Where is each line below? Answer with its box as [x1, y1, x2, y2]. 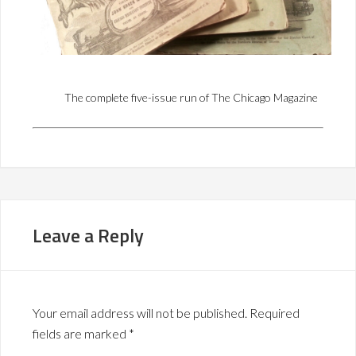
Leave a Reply [33, 220, 144, 250]
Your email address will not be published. [33, 304, 247, 320]
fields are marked [33, 325, 129, 341]
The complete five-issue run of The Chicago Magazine [64, 90, 318, 104]
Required [250, 304, 300, 320]
